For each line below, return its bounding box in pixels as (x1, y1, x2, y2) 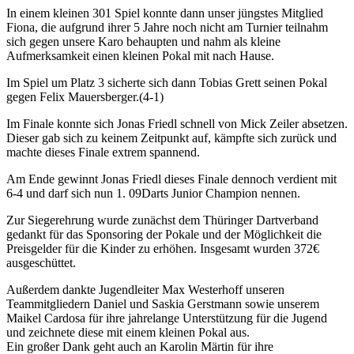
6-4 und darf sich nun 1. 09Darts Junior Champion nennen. (6, 186, 300, 200)
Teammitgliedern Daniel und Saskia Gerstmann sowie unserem (6, 296, 319, 311)
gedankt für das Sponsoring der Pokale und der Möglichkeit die (6, 227, 322, 241)
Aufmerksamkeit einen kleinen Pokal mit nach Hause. (6, 48, 274, 62)
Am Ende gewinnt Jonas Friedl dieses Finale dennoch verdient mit (6, 171, 337, 186)
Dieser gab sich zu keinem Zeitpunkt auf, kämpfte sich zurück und (6, 130, 337, 145)
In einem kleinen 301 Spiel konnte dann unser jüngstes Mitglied (6, 6, 323, 20)
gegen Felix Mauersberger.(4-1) (6, 89, 164, 104)
